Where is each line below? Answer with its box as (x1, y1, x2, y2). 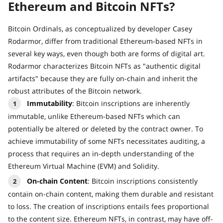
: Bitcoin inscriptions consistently (88, 176, 198, 186)
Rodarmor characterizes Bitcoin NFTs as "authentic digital (8, 61, 201, 71)
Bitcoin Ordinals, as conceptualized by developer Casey (8, 23, 192, 33)
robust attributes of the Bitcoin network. (8, 86, 142, 96)
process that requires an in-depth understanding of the (8, 148, 194, 158)
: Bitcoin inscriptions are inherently (72, 98, 190, 108)
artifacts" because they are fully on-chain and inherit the (8, 73, 198, 83)
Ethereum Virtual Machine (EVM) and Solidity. (8, 161, 159, 171)
